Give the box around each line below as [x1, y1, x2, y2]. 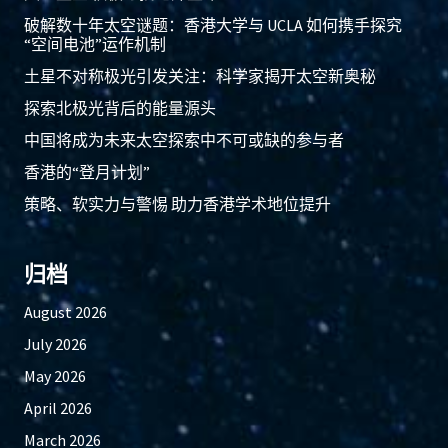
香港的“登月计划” [24, 162, 150, 183]
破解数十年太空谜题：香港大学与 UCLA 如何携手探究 [24, 15, 402, 36]
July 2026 [24, 334, 87, 355]
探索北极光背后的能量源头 [24, 98, 216, 119]
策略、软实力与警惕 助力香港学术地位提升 [24, 194, 331, 215]
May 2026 [24, 366, 86, 387]
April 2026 [24, 398, 92, 419]
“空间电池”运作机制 [24, 34, 166, 55]
